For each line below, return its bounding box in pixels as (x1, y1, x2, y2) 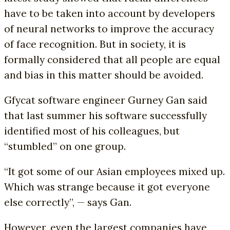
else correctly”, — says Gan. (4, 196, 131, 208)
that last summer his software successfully (4, 109, 207, 122)
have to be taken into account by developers (4, 7, 215, 20)
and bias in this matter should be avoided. (4, 68, 203, 81)
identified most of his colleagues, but (4, 124, 180, 137)
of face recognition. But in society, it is (4, 37, 186, 50)
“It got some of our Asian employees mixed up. (4, 165, 225, 178)
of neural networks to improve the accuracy (4, 22, 214, 35)
